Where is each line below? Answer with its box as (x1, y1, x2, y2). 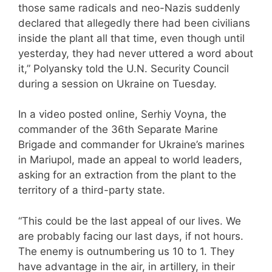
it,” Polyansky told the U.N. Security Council (18, 62, 229, 75)
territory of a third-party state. (18, 184, 165, 197)
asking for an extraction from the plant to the (18, 169, 236, 182)
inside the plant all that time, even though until (18, 32, 245, 44)
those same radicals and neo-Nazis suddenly (18, 1, 240, 14)
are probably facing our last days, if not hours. (18, 229, 243, 242)
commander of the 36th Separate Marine (18, 123, 218, 136)
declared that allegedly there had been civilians (18, 16, 250, 29)
